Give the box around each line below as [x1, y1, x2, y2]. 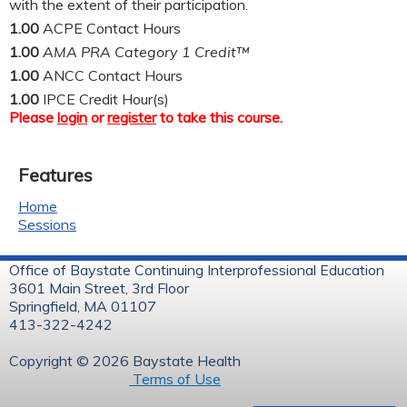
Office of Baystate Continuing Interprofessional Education [9, 260, 384, 279]
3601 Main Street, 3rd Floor [9, 278, 189, 297]
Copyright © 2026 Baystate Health [9, 352, 397, 371]
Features [18, 163, 93, 186]
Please [9, 107, 57, 126]
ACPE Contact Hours [43, 18, 181, 37]
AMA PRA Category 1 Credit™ [43, 42, 250, 61]
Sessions [18, 214, 76, 233]
